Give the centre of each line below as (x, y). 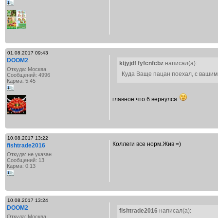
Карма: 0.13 (21, 166)
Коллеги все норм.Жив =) (147, 144)
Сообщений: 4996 (28, 75)
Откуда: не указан (29, 154)
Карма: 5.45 (21, 81)
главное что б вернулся (145, 99)
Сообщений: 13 (26, 160)
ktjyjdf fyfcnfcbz (141, 63)
